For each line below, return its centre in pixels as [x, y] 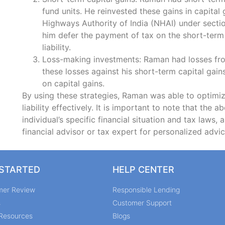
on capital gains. [73, 84]
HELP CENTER [143, 169]
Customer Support [142, 202]
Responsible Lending [146, 189]
